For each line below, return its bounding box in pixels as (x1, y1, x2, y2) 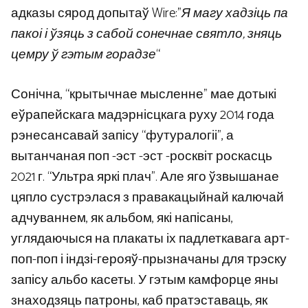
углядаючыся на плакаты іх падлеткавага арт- (11, 228, 289, 250)
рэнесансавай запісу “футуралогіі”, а (11, 125, 234, 147)
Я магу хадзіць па (181, 2, 288, 24)
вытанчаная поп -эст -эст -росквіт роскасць (11, 146, 272, 168)
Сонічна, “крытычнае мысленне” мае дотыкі (11, 84, 276, 106)
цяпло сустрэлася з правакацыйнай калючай (11, 187, 284, 209)
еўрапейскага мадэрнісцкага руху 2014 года (11, 104, 274, 126)
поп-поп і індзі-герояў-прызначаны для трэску (11, 249, 287, 271)
